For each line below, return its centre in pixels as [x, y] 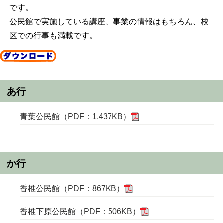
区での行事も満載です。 [53, 35]
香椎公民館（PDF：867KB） [72, 189]
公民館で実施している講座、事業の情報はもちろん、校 [109, 21]
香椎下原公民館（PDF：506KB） [80, 212]
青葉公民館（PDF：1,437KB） [75, 116]
